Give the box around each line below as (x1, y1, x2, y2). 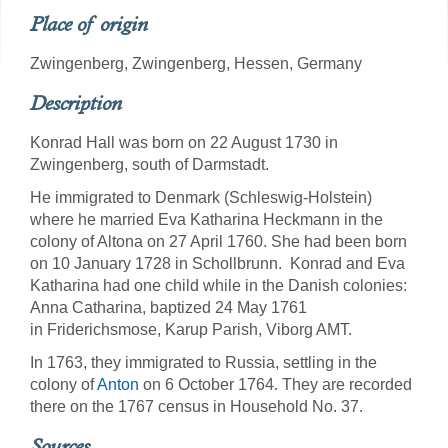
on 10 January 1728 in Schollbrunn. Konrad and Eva (30, 255, 405, 272)
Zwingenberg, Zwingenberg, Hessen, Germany (30, 55, 362, 72)
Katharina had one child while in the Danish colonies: (30, 277, 407, 294)
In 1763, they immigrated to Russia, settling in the (30, 354, 377, 371)
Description (30, 91, 122, 115)
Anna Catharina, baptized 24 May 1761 (30, 299, 307, 316)
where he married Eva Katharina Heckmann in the (30, 211, 383, 228)
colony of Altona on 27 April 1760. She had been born (30, 233, 407, 250)
